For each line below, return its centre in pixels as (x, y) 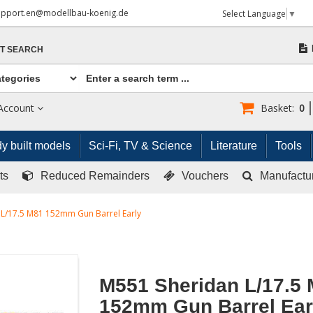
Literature (234, 146)
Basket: (277, 108)
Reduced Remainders (95, 176)
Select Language (254, 14)
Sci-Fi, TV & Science (140, 146)
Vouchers (205, 176)
